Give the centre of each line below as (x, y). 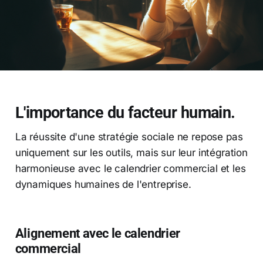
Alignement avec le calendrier (97, 233)
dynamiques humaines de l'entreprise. (103, 184)
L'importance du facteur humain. (125, 112)
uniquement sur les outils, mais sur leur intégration (131, 152)
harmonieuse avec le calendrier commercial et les (130, 168)
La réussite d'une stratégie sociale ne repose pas (129, 136)
